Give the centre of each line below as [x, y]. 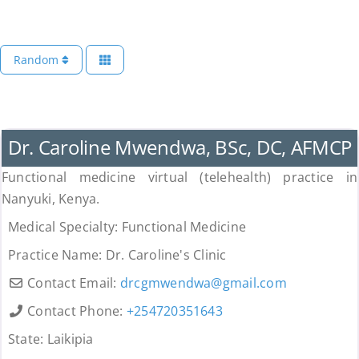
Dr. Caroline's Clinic [166, 255]
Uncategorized [50, 115]
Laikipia [70, 339]
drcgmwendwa [165, 283]
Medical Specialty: [65, 227]
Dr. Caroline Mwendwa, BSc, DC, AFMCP [180, 147]
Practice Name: [56, 255]
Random [37, 60]
